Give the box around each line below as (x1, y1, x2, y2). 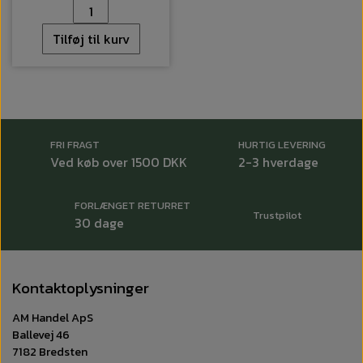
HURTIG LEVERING (238, 137, 326, 153)
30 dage (75, 213, 124, 233)
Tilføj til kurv (52, 29, 130, 49)
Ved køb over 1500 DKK (50, 152, 187, 173)
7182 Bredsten (12, 343, 88, 361)
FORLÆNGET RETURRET (75, 198, 190, 214)
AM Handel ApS (12, 309, 93, 327)
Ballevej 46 (12, 326, 70, 344)
